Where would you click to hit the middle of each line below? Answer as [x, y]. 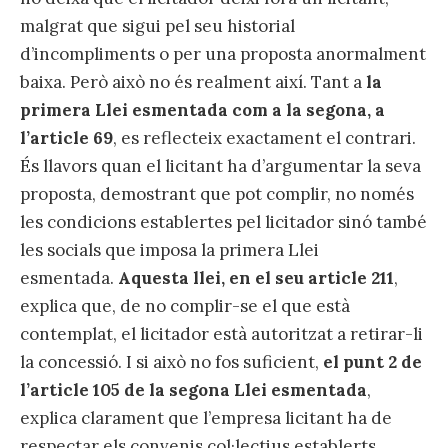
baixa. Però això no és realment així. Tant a [193, 81]
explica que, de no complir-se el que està [185, 305]
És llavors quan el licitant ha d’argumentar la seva [220, 165]
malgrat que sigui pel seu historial [157, 25]
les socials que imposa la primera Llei [169, 249]
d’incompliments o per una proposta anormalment [223, 53]
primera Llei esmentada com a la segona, [195, 109]
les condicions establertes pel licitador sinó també [223, 221]
